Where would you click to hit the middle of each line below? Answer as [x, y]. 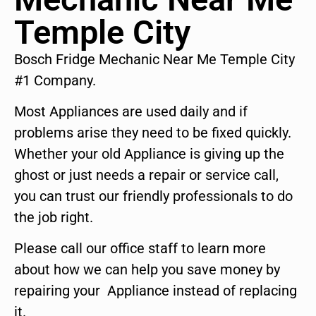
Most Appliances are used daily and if [131, 112]
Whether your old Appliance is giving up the [149, 154]
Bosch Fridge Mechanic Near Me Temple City [154, 59]
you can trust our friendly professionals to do [153, 196]
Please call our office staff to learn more [140, 249]
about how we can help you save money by [147, 270]
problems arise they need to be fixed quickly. [153, 133]
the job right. [54, 218]
